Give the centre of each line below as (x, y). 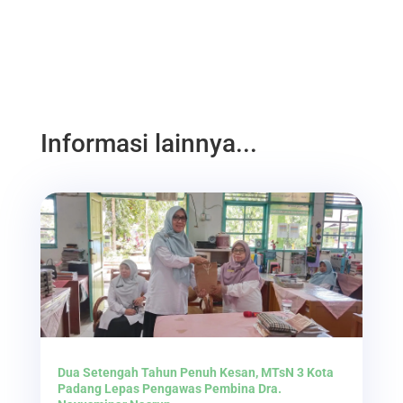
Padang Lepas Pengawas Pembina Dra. (169, 389)
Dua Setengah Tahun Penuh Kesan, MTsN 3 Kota (195, 373)
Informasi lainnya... (148, 143)
